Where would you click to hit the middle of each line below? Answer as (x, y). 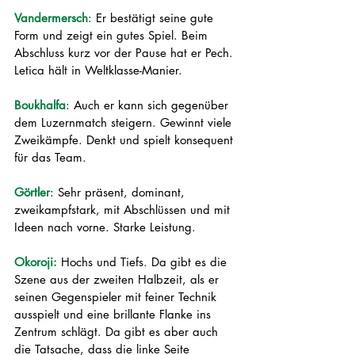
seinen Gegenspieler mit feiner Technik (117, 297)
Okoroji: (38, 262)
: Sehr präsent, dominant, (119, 192)
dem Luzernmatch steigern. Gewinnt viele (125, 122)
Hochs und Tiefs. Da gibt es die (146, 262)
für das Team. (52, 157)
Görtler (32, 192)
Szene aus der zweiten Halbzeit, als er (118, 279)
